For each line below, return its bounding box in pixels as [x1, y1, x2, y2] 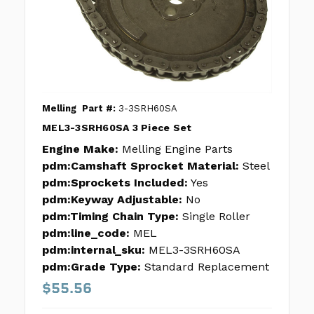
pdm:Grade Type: [42, 260, 141, 274]
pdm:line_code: [42, 226, 130, 240]
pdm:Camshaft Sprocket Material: [42, 159, 239, 173]
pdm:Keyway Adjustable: [42, 193, 182, 207]
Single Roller [182, 210, 250, 224]
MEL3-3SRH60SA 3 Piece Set [42, 122, 192, 134]
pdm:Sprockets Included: [42, 176, 188, 190]
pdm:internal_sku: [42, 243, 145, 257]
